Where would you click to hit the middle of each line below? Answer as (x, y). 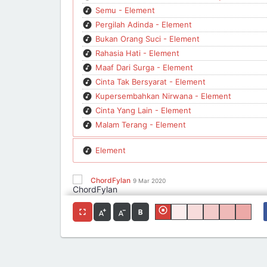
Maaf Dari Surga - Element (144, 67)
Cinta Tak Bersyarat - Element (150, 81)
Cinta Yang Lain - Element (143, 110)
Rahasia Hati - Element (137, 53)
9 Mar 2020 (149, 180)
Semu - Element (125, 10)
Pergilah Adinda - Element (144, 24)
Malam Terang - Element (141, 124)
